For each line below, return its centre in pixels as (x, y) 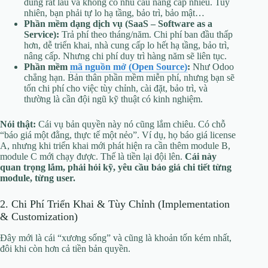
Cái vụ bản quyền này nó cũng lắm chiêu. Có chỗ (131, 124)
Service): (42, 35)
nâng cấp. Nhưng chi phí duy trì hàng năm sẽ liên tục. (125, 56)
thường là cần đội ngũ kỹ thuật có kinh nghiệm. (113, 99)
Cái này (201, 157)
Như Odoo (212, 67)
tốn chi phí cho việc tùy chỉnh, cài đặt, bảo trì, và (116, 89)
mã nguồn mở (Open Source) (129, 67)
